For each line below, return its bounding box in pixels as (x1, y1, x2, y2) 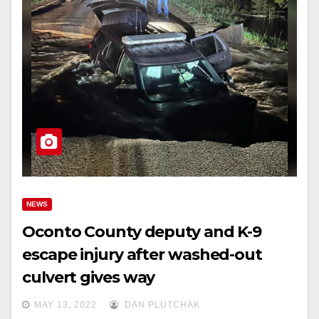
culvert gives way (22, 268, 155, 287)
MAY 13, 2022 (34, 300, 97, 310)
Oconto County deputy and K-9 (22, 222, 262, 241)
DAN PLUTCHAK (122, 300, 200, 310)
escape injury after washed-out (22, 245, 262, 264)
